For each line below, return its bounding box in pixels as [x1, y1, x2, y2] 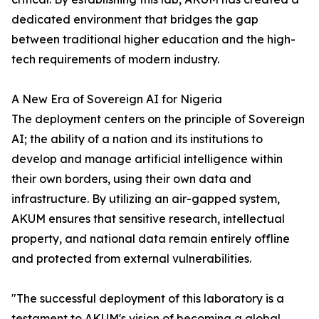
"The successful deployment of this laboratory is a [11, 291, 284, 306]
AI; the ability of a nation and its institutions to [11, 132, 263, 147]
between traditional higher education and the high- [11, 32, 296, 47]
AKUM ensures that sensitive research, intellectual [11, 211, 285, 226]
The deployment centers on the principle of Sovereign [11, 112, 305, 127]
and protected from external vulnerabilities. [11, 251, 251, 266]
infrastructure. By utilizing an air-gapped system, [11, 192, 280, 206]
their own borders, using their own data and [11, 172, 251, 187]
